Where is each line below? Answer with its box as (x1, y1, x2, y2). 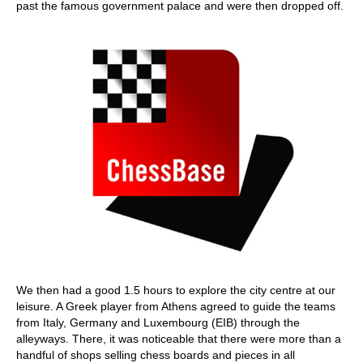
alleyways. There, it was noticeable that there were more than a (16, 332, 341, 345)
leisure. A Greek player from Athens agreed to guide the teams (16, 300, 335, 313)
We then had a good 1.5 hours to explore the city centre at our (16, 284, 335, 297)
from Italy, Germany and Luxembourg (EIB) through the (16, 316, 300, 329)
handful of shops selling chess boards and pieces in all (16, 348, 295, 361)
